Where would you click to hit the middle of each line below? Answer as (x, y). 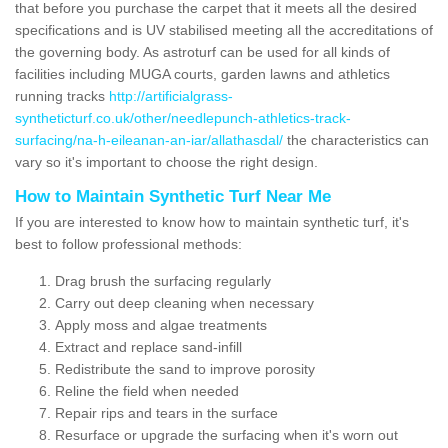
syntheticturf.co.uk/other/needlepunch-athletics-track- (183, 117)
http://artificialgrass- (171, 95)
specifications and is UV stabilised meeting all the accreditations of (224, 29)
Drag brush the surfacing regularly (163, 280)
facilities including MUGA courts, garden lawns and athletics (202, 73)
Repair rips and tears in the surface (166, 412)
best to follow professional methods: (128, 243)
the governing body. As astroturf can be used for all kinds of (202, 51)
